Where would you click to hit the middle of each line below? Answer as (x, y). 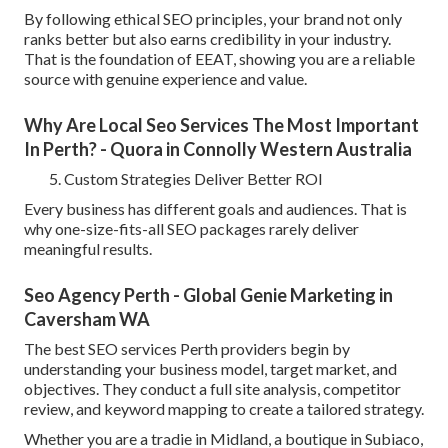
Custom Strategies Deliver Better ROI (193, 179)
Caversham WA (87, 319)
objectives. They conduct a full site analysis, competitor (212, 389)
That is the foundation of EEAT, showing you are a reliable (219, 59)
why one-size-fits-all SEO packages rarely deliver (191, 229)
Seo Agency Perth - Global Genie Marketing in (208, 295)
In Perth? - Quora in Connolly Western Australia (218, 149)
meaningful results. (88, 249)
